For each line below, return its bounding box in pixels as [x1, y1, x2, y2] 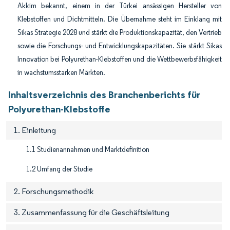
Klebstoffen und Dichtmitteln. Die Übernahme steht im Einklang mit [17, 15, 222, 24]
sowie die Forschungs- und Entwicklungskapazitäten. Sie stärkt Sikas [17, 42, 222, 51]
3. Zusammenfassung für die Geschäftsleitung [14, 207, 169, 218]
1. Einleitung [14, 125, 56, 136]
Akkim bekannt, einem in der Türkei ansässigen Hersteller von [17, 2, 222, 11]
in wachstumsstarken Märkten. [17, 68, 105, 78]
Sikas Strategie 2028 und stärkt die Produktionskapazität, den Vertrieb [17, 28, 222, 37]
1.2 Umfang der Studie [26, 165, 92, 174]
